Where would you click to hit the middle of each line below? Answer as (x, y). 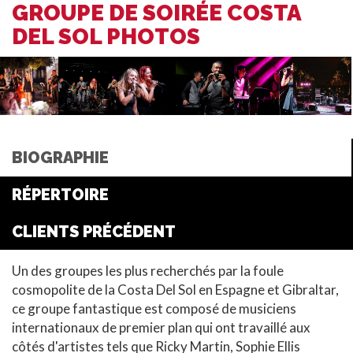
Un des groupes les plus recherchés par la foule (148, 271)
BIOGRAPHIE (60, 158)
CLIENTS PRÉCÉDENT (94, 232)
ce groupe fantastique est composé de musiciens (154, 309)
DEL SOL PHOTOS (106, 37)
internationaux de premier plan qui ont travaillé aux (161, 328)
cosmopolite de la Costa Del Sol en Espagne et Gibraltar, (175, 290)
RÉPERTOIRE (60, 195)
